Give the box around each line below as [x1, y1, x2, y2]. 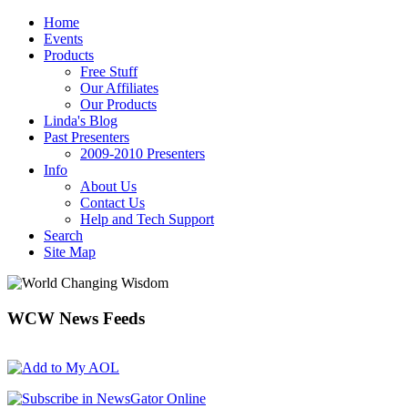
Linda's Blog [44, 113, 117, 128]
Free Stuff [80, 64, 138, 79]
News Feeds [55, 308, 145, 328]
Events [44, 31, 83, 46]
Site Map [44, 244, 96, 260]
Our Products [80, 97, 157, 112]
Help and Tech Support [80, 211, 214, 227]
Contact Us [80, 195, 145, 210]
